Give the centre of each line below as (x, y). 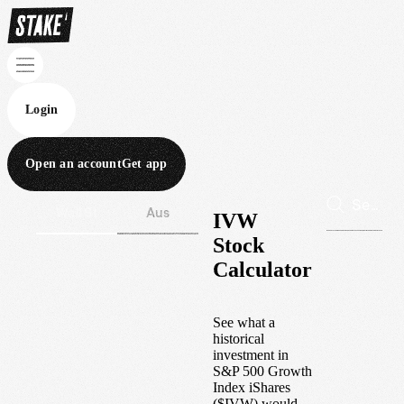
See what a (244, 322)
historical (239, 338)
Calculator (262, 269)
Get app (144, 164)
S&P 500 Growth (262, 371)
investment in (251, 354)
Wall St (77, 212)
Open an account (73, 164)
